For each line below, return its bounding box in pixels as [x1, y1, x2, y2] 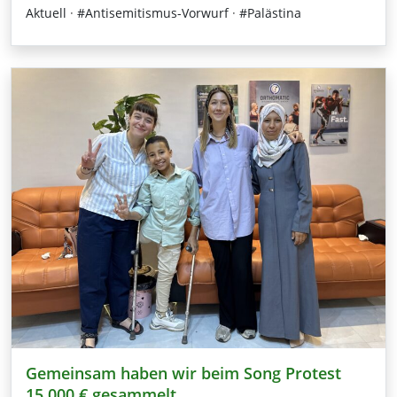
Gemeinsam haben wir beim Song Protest [26, 362, 341, 384]
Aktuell [26, 4, 66, 21]
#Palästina [239, 4, 301, 21]
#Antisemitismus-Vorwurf [77, 4, 229, 21]
